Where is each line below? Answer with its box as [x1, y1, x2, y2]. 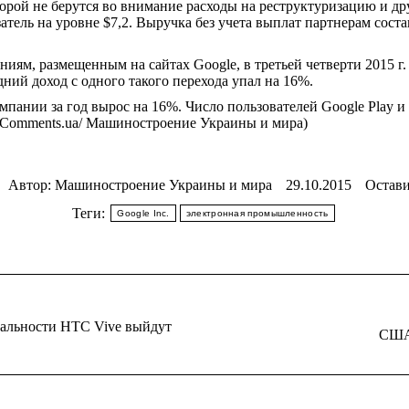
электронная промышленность [185, 208, 329, 218]
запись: [231, 340, 276, 355]
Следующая [231, 323, 304, 339]
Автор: [7, 177, 55, 193]
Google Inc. [117, 208, 170, 218]
